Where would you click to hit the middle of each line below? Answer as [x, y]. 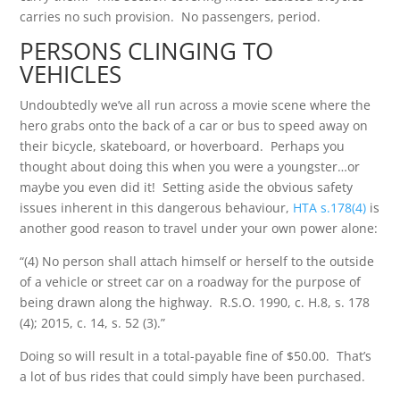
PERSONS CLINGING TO [147, 51]
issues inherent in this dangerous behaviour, [157, 208]
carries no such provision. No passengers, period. [171, 17]
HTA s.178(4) [330, 208]
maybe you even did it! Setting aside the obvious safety [187, 187]
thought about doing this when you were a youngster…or [190, 167]
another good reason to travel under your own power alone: [199, 228]
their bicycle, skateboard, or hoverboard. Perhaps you [183, 146]
